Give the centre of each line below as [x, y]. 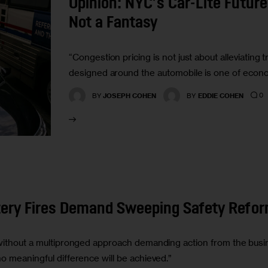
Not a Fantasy [113, 24]
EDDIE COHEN [220, 95]
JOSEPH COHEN [130, 95]
